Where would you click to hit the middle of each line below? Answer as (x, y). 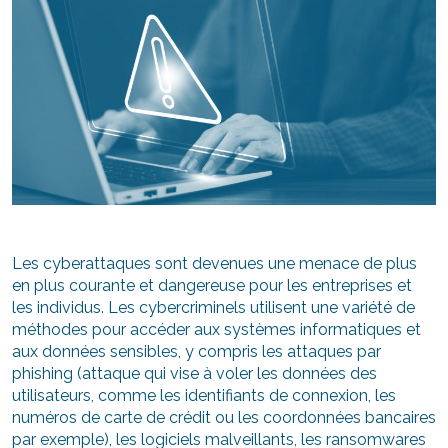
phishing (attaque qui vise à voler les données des (194, 374)
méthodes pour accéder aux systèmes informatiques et (216, 330)
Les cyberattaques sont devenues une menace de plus (214, 264)
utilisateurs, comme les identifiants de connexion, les (204, 396)
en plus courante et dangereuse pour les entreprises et (212, 286)
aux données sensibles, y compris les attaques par (196, 352)
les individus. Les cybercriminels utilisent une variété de (213, 308)
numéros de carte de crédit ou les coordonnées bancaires (224, 418)
